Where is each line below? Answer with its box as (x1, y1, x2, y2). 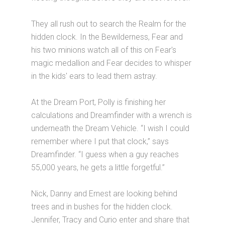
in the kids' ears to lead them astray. (31, 71, 158, 81)
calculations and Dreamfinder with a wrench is (31, 110, 192, 120)
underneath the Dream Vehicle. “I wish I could (31, 123, 190, 133)
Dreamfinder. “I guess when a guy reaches (31, 149, 179, 159)
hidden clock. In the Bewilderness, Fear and (31, 32, 183, 42)
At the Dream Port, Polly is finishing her (31, 97, 166, 107)
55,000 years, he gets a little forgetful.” (31, 162, 165, 172)
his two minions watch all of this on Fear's (31, 45, 177, 55)
